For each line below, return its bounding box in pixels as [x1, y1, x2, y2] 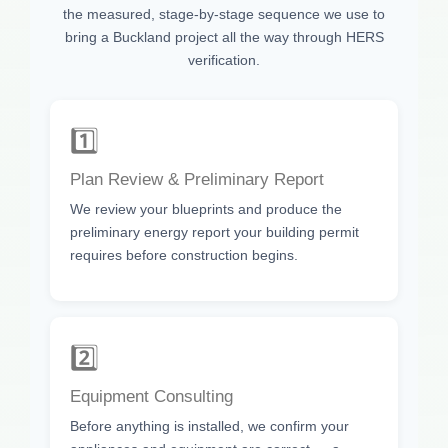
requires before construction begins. [70, 246, 298, 263]
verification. [188, 51, 260, 68]
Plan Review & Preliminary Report [70, 169, 324, 189]
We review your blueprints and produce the [70, 200, 342, 217]
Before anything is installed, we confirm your [70, 418, 349, 435]
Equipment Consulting [70, 387, 233, 407]
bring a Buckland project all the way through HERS [64, 28, 384, 45]
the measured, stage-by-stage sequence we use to [63, 5, 385, 22]
